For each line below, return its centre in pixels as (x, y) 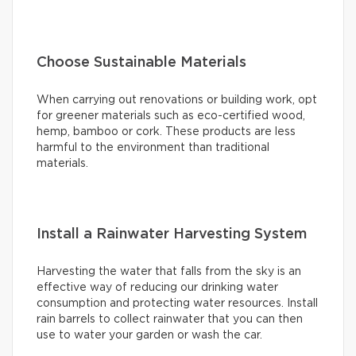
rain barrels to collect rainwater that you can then (170, 319)
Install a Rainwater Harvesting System (172, 234)
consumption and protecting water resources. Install (177, 303)
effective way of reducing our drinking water (157, 287)
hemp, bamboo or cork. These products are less (166, 132)
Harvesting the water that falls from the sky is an (169, 271)
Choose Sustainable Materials (141, 62)
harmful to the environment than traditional (153, 147)
